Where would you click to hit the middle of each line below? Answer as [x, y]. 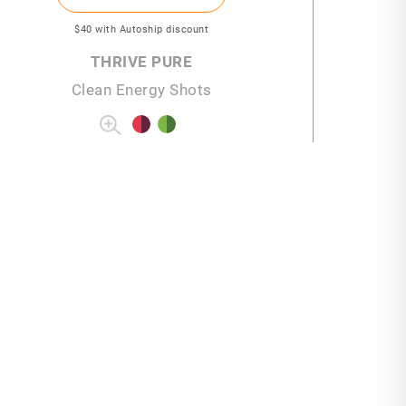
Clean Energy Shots [141, 89]
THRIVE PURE [141, 61]
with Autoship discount [152, 28]
